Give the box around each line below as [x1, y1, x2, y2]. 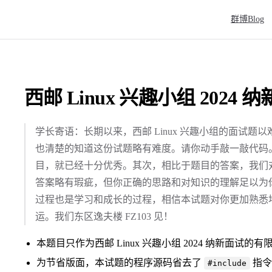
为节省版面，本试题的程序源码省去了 [36, 257, 204, 268]
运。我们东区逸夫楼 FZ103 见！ [35, 211, 173, 222]
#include [208, 258, 246, 268]
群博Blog [231, 15, 264, 24]
